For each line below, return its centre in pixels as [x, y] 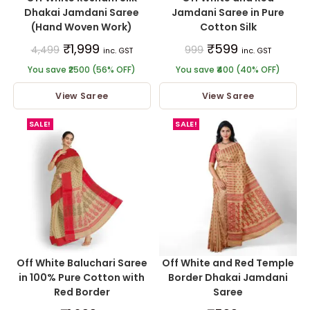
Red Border [82, 292]
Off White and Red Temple [228, 263]
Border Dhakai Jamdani [228, 277]
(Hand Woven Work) [82, 27]
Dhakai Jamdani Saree [82, 13]
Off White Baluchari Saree [82, 263]
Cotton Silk [228, 27]
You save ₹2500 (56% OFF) [82, 70]
